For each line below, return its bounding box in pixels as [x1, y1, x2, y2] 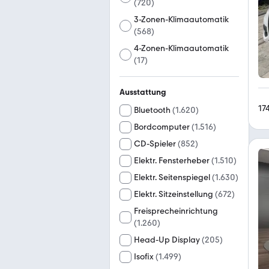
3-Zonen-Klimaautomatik [134, 14, 229, 25]
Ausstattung [119, 87, 166, 97]
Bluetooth [134, 105, 171, 115]
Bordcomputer [134, 122, 190, 132]
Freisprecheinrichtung [134, 206, 218, 216]
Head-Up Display [134, 235, 200, 245]
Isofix [134, 252, 154, 262]
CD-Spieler [134, 139, 176, 149]
